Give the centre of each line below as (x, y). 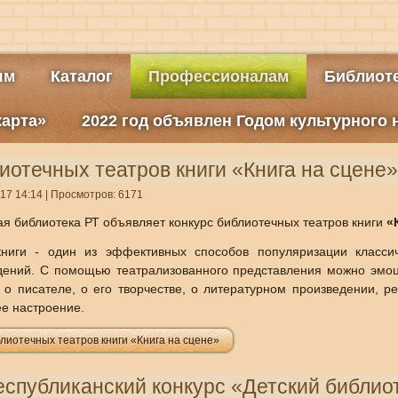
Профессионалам (218, 76)
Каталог (81, 76)
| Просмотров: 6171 (92, 195)
